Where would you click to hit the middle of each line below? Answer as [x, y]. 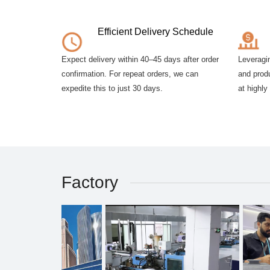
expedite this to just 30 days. [112, 88]
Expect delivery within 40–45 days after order [140, 59]
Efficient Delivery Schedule [155, 31]
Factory [90, 183]
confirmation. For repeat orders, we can [130, 74]
